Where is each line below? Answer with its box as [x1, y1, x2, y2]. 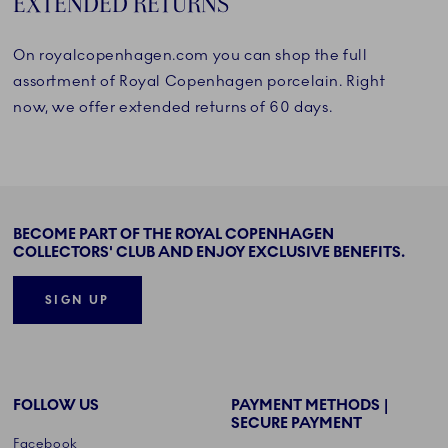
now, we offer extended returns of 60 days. [13, 98, 333, 117]
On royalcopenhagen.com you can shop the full [13, 46, 368, 65]
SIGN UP [45, 293, 110, 308]
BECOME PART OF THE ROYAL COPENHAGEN [13, 224, 335, 243]
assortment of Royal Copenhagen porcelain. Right [13, 72, 386, 91]
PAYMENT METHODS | [230, 396, 389, 415]
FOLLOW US [13, 396, 100, 415]
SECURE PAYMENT [230, 414, 362, 433]
